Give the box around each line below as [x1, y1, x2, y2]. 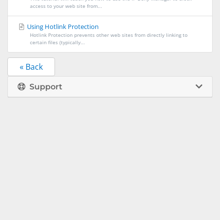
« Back [20, 61, 43, 72]
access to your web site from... [30, 2, 102, 9]
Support [26, 82, 62, 91]
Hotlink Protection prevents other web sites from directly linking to [30, 31, 188, 38]
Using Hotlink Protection [26, 22, 99, 31]
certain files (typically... [30, 39, 85, 46]
